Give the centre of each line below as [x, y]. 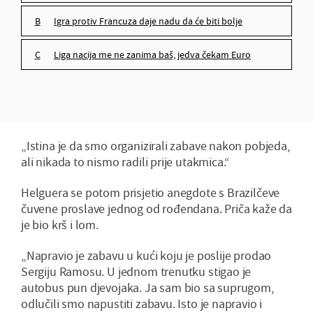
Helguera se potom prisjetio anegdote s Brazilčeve [151, 192]
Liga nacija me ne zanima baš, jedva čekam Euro [155, 54]
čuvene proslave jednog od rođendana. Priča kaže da [157, 208]
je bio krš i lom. [60, 224]
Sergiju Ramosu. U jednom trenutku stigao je [136, 271]
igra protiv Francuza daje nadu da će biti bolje [150, 21]
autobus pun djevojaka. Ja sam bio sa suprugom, [147, 287]
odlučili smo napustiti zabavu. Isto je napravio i [142, 303]
